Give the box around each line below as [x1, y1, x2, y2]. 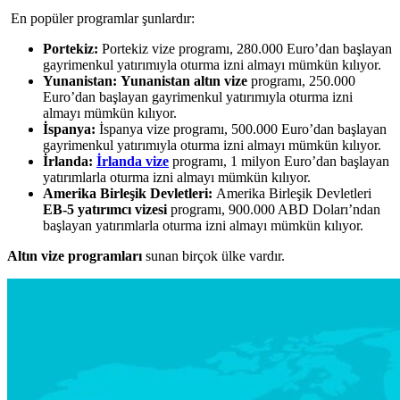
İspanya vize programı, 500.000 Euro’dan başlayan [96, 121, 387, 137]
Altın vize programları [7, 247, 142, 263]
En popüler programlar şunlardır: [7, 10, 195, 26]
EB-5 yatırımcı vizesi [43, 201, 167, 217]
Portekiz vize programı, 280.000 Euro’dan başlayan [98, 40, 392, 56]
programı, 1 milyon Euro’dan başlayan [169, 153, 389, 169]
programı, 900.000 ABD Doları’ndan [167, 201, 380, 217]
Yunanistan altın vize [121, 72, 247, 88]
